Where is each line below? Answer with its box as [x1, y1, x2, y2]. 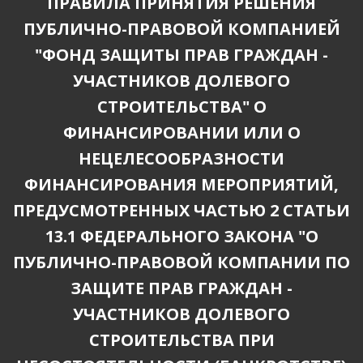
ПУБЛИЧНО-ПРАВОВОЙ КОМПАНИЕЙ [23, 18, 340, 40]
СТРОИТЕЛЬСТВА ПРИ [88, 329, 275, 351]
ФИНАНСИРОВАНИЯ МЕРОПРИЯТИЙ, [24, 173, 339, 195]
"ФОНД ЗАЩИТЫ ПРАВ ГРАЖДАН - [35, 44, 328, 66]
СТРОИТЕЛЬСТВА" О [96, 96, 267, 117]
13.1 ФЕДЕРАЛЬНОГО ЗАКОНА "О [45, 225, 318, 247]
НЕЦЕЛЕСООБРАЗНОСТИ [79, 147, 284, 169]
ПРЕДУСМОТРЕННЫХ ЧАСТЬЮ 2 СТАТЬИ [13, 199, 350, 221]
